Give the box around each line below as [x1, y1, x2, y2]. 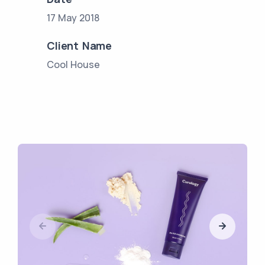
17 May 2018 [47, 11, 100, 24]
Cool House [47, 58, 101, 71]
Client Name [47, 38, 112, 53]
